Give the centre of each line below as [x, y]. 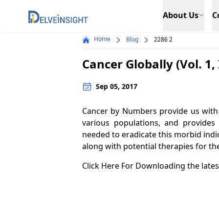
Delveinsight [50, 13]
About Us [181, 15]
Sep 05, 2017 [117, 86]
